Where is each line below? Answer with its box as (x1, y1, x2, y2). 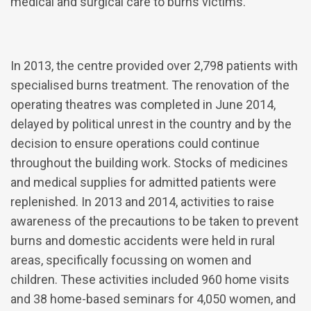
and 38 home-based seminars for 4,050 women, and (10, 291, 296, 306)
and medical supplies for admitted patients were (10, 174, 276, 190)
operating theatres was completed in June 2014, (10, 96, 276, 112)
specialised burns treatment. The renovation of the (10, 77, 289, 92)
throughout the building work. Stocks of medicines (10, 155, 288, 170)
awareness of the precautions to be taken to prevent (10, 213, 299, 228)
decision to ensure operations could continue (10, 135, 260, 151)
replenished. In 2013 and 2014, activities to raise (10, 194, 274, 209)
